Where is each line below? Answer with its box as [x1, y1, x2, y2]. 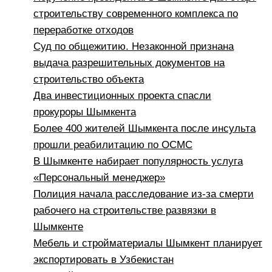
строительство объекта [33, 73, 144, 86]
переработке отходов [33, 24, 134, 36]
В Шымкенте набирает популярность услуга [33, 155, 243, 168]
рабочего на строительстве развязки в [33, 205, 216, 217]
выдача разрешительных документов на [33, 57, 225, 69]
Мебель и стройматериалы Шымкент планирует [33, 237, 262, 250]
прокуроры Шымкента [33, 106, 136, 118]
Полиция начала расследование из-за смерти [33, 188, 254, 200]
